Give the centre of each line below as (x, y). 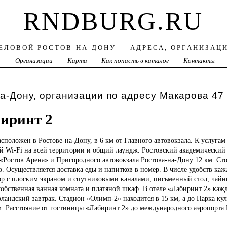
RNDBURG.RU (113, 22)
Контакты (199, 61)
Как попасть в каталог (135, 61)
